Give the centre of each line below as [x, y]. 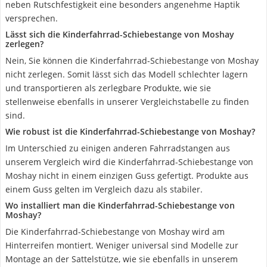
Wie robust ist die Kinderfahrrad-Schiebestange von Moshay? [130, 131]
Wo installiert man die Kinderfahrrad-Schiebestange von [120, 205]
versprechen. [32, 18]
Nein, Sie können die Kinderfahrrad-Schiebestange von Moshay [132, 60]
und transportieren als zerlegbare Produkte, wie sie [108, 88]
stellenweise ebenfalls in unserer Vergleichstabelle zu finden [127, 102]
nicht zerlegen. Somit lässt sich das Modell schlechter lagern [127, 74]
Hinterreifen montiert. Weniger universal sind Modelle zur [122, 245]
